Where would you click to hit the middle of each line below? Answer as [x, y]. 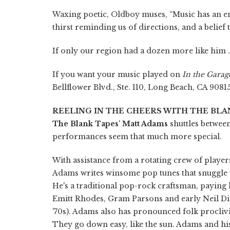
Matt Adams [145, 123]
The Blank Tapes [85, 123]
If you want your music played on [117, 74]
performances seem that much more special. [137, 136]
